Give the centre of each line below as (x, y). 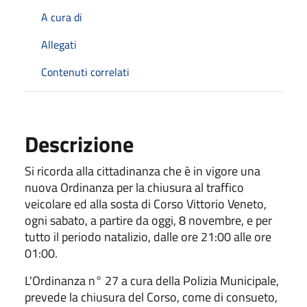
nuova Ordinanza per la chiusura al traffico (134, 187)
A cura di (62, 17)
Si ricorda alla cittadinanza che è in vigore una (143, 171)
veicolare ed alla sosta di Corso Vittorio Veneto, (146, 204)
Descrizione (79, 144)
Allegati (59, 44)
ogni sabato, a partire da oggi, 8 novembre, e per (148, 220)
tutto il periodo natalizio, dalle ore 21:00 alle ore (148, 236)
